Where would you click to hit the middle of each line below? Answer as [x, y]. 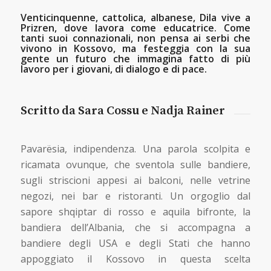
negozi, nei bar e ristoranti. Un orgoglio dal [135, 196]
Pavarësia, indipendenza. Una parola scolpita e [135, 149]
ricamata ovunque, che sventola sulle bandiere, [135, 165]
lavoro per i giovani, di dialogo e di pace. [113, 69]
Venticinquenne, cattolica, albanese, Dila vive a [135, 18]
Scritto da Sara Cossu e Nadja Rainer [122, 111]
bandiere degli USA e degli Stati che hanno [135, 243]
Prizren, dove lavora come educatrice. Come [135, 28]
